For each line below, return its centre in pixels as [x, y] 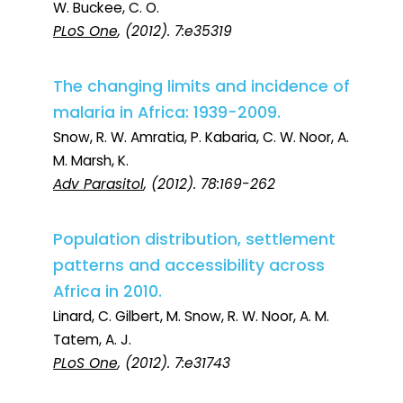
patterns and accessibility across [189, 266]
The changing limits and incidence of [201, 87]
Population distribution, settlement [194, 240]
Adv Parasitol [99, 184]
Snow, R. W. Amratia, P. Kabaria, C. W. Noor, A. [201, 138]
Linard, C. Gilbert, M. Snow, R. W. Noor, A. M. [191, 317]
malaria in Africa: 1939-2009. [167, 113]
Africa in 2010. [107, 292]
